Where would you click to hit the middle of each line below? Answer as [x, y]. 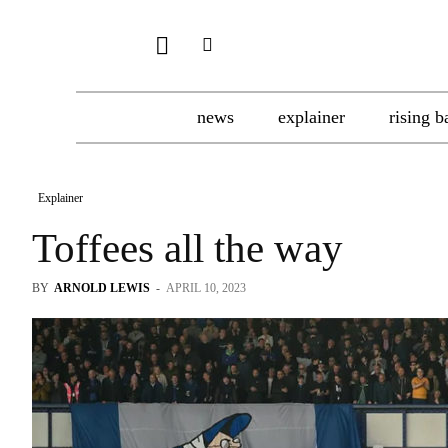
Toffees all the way [187, 248]
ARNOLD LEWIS [102, 288]
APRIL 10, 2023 [206, 288]
